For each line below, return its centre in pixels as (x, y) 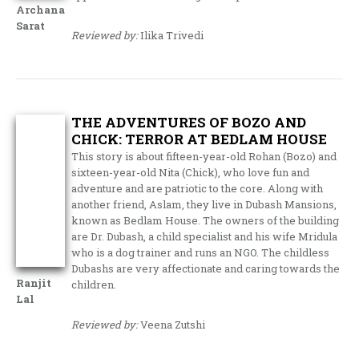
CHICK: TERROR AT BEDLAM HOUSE (200, 139)
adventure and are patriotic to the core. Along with (198, 188)
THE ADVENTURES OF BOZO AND (189, 122)
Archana (40, 10)
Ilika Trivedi (171, 35)
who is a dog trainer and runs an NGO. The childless (201, 252)
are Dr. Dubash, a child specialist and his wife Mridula (205, 236)
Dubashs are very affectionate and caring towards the (206, 268)
